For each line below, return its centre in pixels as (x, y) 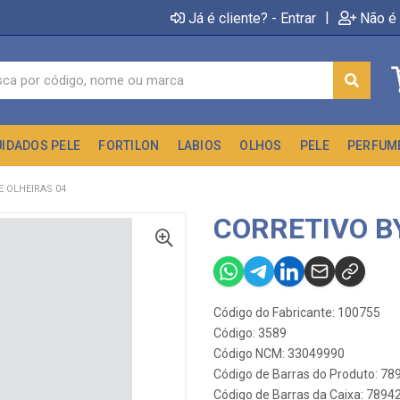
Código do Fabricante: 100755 (297, 312)
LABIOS (200, 146)
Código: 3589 (250, 333)
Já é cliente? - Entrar (252, 18)
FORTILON (129, 146)
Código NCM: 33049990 (279, 354)
